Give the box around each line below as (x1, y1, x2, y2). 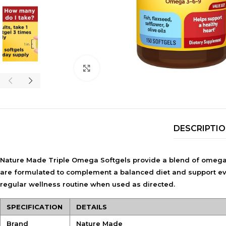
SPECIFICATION (7, 203, 63, 211)
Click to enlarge (99, 64, 147, 72)
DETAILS (76, 203, 107, 211)
